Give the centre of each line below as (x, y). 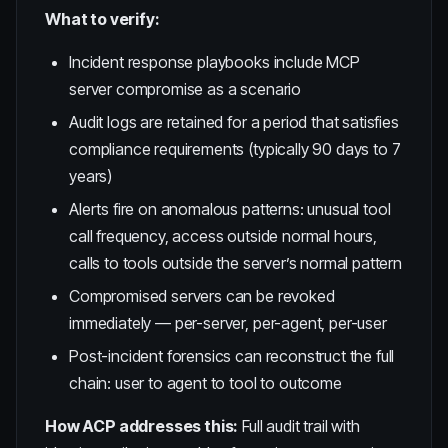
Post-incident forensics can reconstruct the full (232, 356)
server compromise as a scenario (185, 89)
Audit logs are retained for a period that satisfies (234, 122)
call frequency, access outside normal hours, (223, 236)
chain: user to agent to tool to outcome (205, 383)
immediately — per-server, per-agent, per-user (228, 323)
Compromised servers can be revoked (202, 296)
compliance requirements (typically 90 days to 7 (235, 149)
